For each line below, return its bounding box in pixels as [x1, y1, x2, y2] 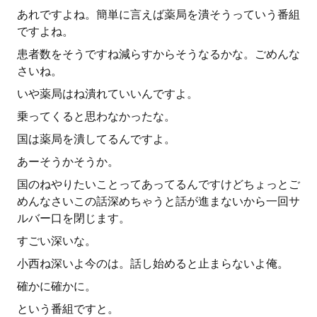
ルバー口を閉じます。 [17, 212, 130, 225]
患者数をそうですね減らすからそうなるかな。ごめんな [17, 47, 300, 61]
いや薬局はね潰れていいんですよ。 [17, 87, 198, 100]
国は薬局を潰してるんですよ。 [17, 132, 175, 146]
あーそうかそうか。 [17, 155, 119, 168]
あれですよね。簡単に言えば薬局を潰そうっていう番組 [17, 8, 300, 21]
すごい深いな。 [17, 234, 96, 248]
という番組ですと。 [17, 302, 119, 316]
